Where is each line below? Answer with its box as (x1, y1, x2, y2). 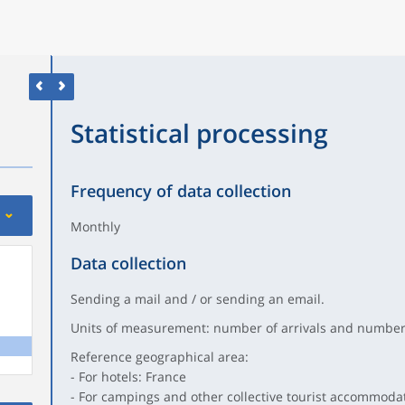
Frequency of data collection (70, 180, 291, 202)
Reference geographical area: (70, 348, 249, 365)
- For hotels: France (70, 368, 186, 385)
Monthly (70, 218, 120, 235)
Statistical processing (70, 116, 328, 150)
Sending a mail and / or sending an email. (70, 290, 325, 307)
